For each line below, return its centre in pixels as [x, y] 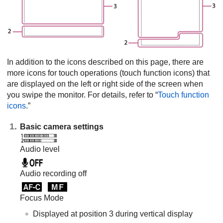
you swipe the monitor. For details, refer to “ [82, 95]
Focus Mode [42, 198]
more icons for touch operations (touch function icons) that [108, 73]
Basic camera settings [62, 126]
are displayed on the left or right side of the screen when [105, 84]
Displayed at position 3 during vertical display [113, 214]
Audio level [40, 149]
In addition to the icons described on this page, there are [105, 62]
